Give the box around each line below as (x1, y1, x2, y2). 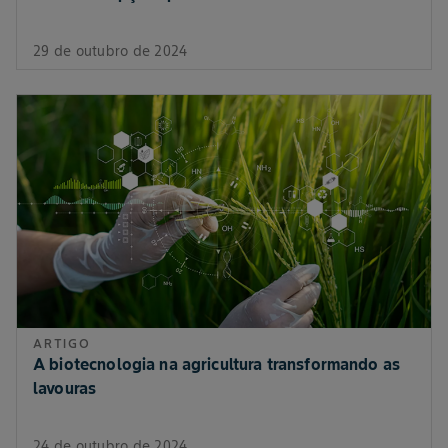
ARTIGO (33, 336, 91, 352)
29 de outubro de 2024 (33, 42, 188, 61)
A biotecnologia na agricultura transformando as (33, 354, 401, 375)
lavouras (33, 378, 97, 399)
